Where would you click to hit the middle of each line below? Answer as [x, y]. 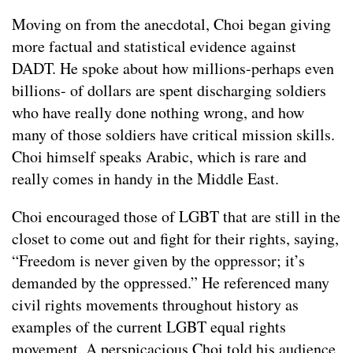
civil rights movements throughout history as [155, 304]
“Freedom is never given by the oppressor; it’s [158, 260]
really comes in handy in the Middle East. [145, 178]
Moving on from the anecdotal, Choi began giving [171, 24]
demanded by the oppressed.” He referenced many [171, 282]
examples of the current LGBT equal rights [149, 326]
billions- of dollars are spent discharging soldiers [169, 90]
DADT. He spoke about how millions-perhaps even [173, 68]
